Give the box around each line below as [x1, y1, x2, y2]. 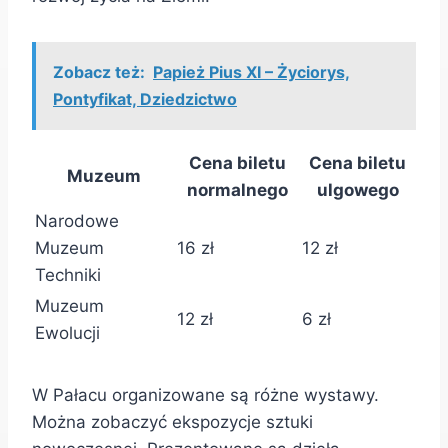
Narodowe [35, 211, 119, 232]
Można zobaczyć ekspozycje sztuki [32, 412, 313, 433]
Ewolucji [35, 323, 100, 344]
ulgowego [316, 180, 399, 201]
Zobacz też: [53, 62, 145, 83]
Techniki [35, 265, 101, 286]
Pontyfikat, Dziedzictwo [53, 89, 237, 110]
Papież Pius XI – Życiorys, [153, 62, 350, 83]
